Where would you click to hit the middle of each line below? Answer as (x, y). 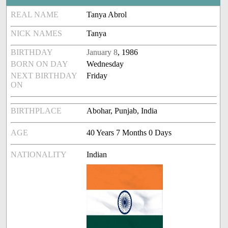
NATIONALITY (39, 155)
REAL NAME (35, 15)
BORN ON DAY (40, 64)
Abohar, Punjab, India (122, 111)
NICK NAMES (37, 34)
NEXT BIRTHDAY (44, 76)
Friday (97, 76)
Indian (97, 155)
